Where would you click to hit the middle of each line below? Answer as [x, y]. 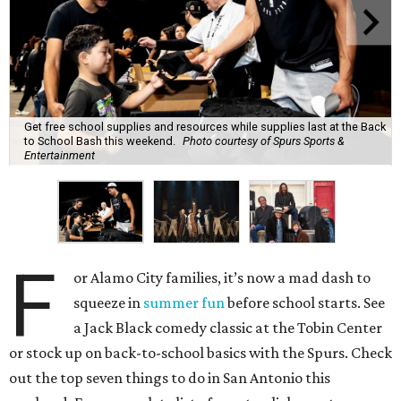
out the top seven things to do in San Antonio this [170, 378]
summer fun [184, 303]
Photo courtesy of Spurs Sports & [264, 141]
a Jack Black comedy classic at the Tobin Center [228, 328]
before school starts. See [305, 303]
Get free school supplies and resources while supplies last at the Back [205, 127]
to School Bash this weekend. [100, 141]
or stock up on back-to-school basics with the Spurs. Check [200, 353]
